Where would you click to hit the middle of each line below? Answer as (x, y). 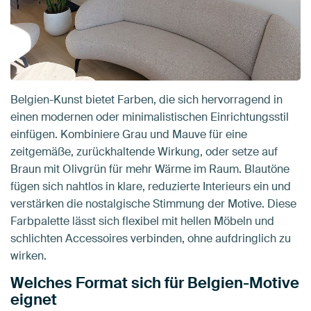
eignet (34, 299)
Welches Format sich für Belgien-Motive (155, 283)
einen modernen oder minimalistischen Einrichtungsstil (150, 117)
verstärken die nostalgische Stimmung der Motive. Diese (153, 203)
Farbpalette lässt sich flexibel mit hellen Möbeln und (142, 221)
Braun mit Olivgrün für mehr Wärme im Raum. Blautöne (150, 169)
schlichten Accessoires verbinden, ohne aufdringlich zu (151, 238)
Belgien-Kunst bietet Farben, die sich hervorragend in (146, 99)
